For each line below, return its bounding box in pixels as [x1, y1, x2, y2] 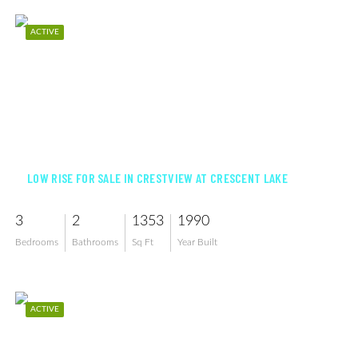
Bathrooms [72, 237, 118, 247]
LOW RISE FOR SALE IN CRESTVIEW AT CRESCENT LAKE [27, 170, 288, 185]
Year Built [177, 237, 217, 247]
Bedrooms [15, 237, 58, 247]
